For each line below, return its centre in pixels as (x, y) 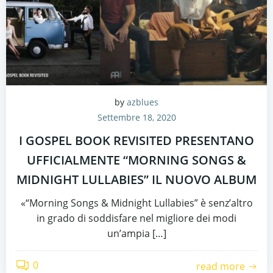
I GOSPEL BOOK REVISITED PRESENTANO (136, 140)
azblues (143, 102)
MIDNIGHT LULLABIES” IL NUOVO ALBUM (136, 179)
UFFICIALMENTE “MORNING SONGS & (136, 160)
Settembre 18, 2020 (136, 117)
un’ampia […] (136, 233)
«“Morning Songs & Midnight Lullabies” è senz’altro (136, 203)
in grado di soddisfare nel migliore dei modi (136, 218)
